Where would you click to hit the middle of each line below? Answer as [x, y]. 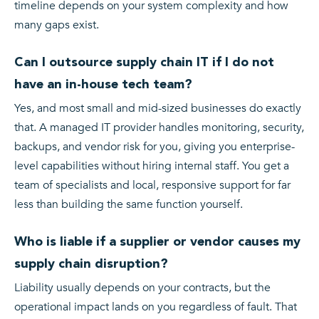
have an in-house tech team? [103, 84]
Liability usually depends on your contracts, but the [142, 288]
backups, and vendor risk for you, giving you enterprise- [155, 147]
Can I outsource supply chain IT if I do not [144, 62]
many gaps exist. [57, 25]
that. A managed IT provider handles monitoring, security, [159, 128]
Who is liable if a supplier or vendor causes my [157, 241]
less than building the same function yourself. [129, 205]
